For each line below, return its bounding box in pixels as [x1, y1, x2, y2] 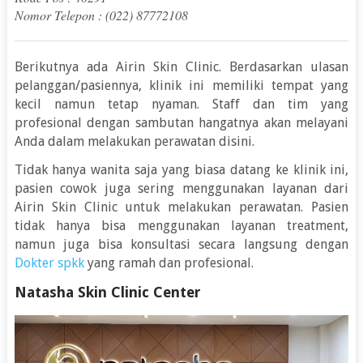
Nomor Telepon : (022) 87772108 [14, 6, 188, 24]
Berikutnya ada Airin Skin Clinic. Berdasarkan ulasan [14, 59, 349, 75]
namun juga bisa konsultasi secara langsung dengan [14, 237, 349, 253]
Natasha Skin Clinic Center [14, 284, 201, 301]
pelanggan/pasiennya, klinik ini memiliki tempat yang [14, 78, 349, 94]
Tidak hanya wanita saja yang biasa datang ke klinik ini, [14, 162, 349, 178]
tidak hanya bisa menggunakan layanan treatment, [14, 218, 349, 234]
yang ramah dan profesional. [83, 255, 254, 271]
